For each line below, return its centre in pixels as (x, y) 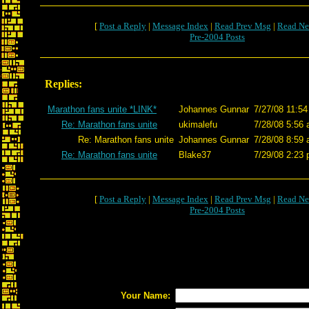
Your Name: (146, 296)
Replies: (63, 84)
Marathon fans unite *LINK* (102, 109)
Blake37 (195, 155)
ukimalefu (198, 124)
